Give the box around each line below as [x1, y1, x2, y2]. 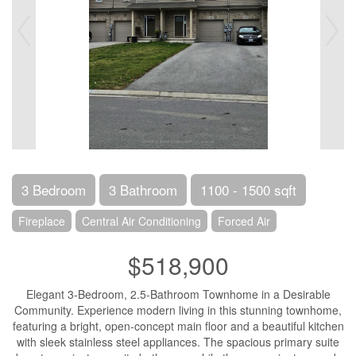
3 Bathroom [109, 180, 177, 199]
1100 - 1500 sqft [200, 180, 296, 199]
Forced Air [218, 213, 270, 229]
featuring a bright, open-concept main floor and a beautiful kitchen [12, 318, 344, 334]
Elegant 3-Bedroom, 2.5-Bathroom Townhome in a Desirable [25, 286, 331, 302]
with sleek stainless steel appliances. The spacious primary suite [17, 334, 339, 350]
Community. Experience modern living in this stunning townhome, [14, 302, 342, 318]
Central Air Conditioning [82, 213, 201, 229]
